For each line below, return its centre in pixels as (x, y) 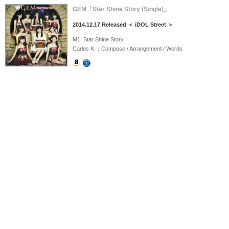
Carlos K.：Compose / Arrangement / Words (128, 49)
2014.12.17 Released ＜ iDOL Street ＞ (123, 25)
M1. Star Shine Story (98, 40)
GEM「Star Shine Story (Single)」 (121, 9)
